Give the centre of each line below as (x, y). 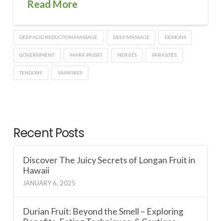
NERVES (127, 55)
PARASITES (165, 55)
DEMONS (175, 37)
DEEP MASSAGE (131, 37)
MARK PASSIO (86, 55)
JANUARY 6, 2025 (49, 183)
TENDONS (31, 72)
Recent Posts (48, 133)
